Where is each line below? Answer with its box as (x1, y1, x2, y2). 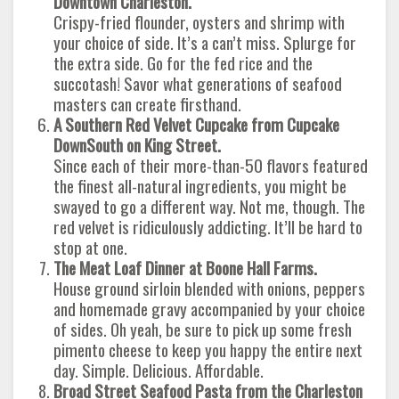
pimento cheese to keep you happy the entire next (53, 337, 362, 362)
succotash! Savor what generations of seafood (53, 70, 342, 96)
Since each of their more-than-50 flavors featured (53, 152, 368, 178)
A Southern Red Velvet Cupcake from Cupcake (53, 111, 339, 137)
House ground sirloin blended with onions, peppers (53, 275, 365, 301)
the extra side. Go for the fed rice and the (53, 50, 313, 76)
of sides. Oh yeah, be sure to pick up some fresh (53, 316, 352, 342)
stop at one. (53, 234, 127, 260)
